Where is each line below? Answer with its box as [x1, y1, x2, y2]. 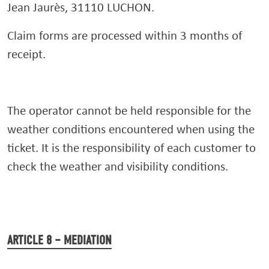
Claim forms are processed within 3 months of [7, 27, 242, 43]
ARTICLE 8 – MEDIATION [7, 232, 112, 248]
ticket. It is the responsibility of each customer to [7, 139, 256, 156]
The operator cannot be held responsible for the [7, 102, 251, 118]
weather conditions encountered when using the [7, 121, 255, 137]
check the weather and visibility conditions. [7, 158, 228, 174]
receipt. [7, 46, 46, 62]
